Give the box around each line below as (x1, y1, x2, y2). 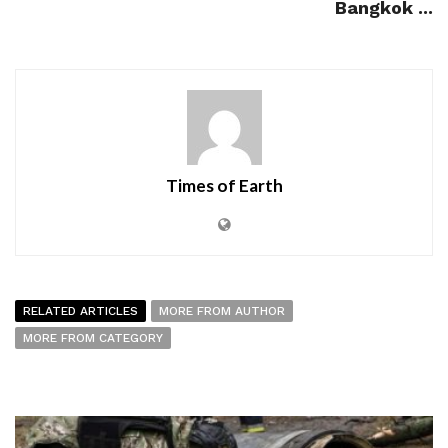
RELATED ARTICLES (23, 304, 138, 319)
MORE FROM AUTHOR (159, 304, 285, 319)
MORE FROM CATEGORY (23, 331, 163, 346)
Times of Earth (165, 175, 283, 197)
